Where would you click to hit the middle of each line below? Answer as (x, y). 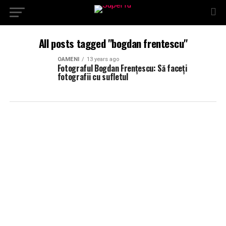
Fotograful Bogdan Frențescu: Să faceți (122, 68)
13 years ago (103, 59)
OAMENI (68, 59)
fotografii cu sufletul (93, 77)
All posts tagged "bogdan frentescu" (113, 43)
